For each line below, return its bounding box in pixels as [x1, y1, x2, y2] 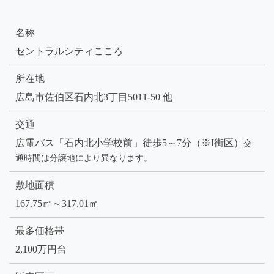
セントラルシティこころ [15, 46, 123, 57]
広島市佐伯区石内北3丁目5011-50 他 [15, 92, 172, 103]
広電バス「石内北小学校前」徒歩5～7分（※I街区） [15, 138, 243, 149]
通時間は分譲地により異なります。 [15, 154, 152, 163]
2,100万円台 [15, 244, 67, 255]
